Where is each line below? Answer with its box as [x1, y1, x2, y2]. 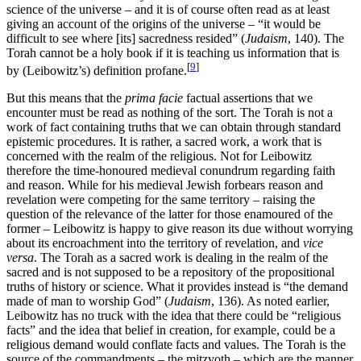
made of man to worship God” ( [6, 294, 168, 309]
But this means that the [6, 91, 125, 106]
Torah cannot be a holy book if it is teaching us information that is [6, 45, 339, 60]
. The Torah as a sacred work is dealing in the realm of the [34, 251, 328, 265]
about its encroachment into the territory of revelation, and [6, 236, 303, 251]
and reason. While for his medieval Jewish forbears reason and [6, 178, 323, 193]
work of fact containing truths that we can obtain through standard [6, 120, 341, 135]
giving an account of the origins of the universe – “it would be [6, 16, 321, 31]
